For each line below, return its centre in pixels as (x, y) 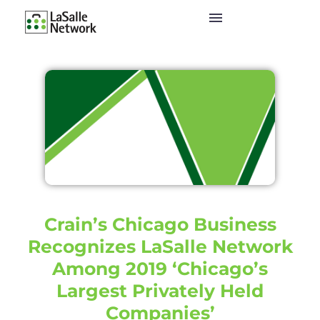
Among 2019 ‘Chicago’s (160, 269)
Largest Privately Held (160, 291)
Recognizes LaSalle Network (160, 247)
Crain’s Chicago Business (160, 225)
